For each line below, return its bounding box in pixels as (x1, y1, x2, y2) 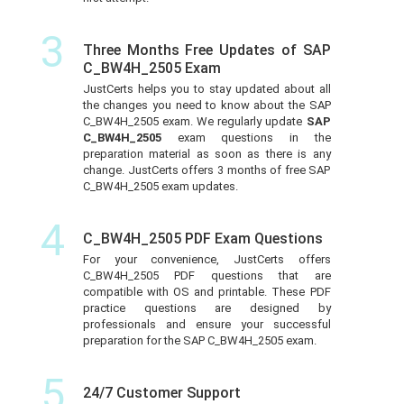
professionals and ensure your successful (82, 317, 331, 331)
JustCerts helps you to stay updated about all (82, 81, 331, 96)
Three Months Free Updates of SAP (82, 41, 331, 59)
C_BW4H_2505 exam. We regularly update (82, 114, 307, 128)
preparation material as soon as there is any (82, 146, 331, 161)
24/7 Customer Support (82, 383, 241, 401)
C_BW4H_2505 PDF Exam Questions (82, 229, 323, 247)
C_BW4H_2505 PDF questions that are (82, 268, 331, 282)
